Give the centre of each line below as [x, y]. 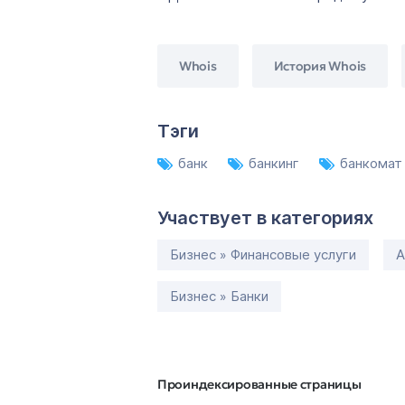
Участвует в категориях [265, 218]
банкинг [276, 163]
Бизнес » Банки [219, 296]
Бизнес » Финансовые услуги [263, 254]
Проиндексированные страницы [259, 384]
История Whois [320, 66]
